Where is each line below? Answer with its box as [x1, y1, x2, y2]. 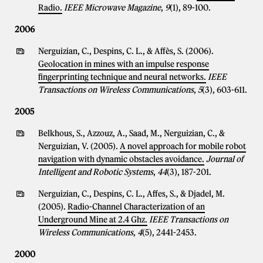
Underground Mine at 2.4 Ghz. [38, 214, 147, 225]
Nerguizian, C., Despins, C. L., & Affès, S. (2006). [38, 46, 214, 56]
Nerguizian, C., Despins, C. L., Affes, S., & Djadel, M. [38, 188, 225, 199]
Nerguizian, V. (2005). [38, 141, 120, 151]
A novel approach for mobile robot [120, 141, 246, 151]
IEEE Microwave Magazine [64, 2, 161, 13]
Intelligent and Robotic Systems [38, 167, 153, 177]
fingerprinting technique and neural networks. [38, 72, 206, 82]
